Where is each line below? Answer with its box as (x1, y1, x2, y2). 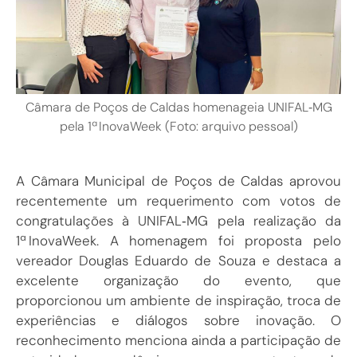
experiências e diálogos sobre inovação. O (16, 311, 341, 329)
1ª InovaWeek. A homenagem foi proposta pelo (16, 231, 341, 249)
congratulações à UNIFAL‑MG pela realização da (16, 211, 341, 229)
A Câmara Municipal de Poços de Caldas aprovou (16, 171, 341, 190)
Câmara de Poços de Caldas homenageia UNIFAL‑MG (25, 99, 332, 116)
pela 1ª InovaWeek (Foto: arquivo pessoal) (59, 118, 298, 135)
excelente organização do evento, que (16, 271, 341, 289)
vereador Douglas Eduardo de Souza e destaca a (16, 251, 341, 269)
